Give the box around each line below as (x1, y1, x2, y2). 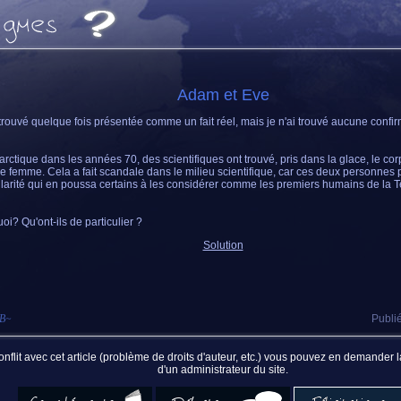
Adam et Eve (176, 86, 269, 104)
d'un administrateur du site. (158, 363, 288, 376)
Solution (202, 239, 243, 252)
